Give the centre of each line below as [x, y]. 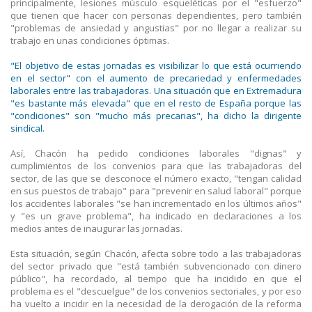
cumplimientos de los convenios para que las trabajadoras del [156, 165]
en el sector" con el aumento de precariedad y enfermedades [156, 78]
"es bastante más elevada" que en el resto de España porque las [156, 103]
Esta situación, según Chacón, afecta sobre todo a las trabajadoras [156, 253]
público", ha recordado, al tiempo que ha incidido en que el [156, 278]
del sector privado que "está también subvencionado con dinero [156, 266]
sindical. [28, 128]
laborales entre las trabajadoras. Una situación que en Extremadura [156, 90]
